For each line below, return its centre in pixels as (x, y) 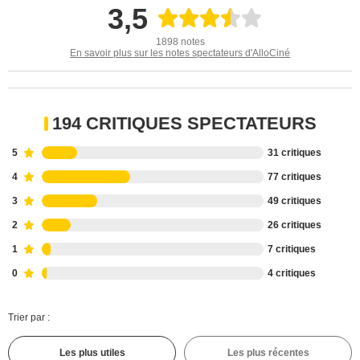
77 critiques (295, 177)
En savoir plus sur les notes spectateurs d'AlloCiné (180, 53)
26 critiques (295, 225)
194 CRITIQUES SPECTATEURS (184, 123)
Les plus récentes (268, 353)
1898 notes (180, 42)
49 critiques (295, 201)
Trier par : (29, 317)
